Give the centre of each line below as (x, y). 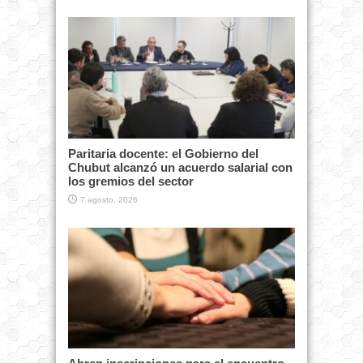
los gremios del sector (131, 181)
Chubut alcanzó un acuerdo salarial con (180, 167)
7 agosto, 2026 (109, 199)
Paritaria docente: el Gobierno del (163, 153)
